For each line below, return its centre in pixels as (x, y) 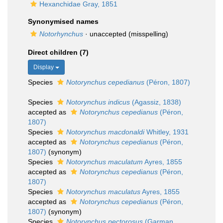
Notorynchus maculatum (105, 162)
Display (44, 67)
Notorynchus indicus (98, 102)
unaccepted (108, 34)
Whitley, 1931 (167, 132)
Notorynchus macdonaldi (105, 132)
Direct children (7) (58, 52)
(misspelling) (147, 34)
